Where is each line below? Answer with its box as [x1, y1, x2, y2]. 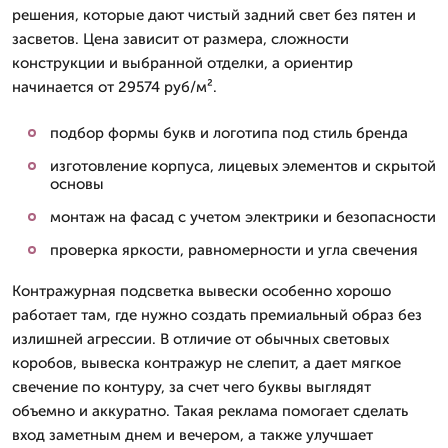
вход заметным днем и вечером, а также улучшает [12, 426, 373, 444]
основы [50, 175, 104, 193]
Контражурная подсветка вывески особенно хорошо [12, 282, 391, 300]
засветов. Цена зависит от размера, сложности [12, 30, 349, 48]
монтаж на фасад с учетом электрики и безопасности [50, 208, 436, 226]
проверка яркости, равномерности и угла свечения [50, 241, 418, 259]
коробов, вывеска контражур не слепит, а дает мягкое [12, 354, 401, 372]
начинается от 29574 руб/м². [12, 78, 217, 96]
